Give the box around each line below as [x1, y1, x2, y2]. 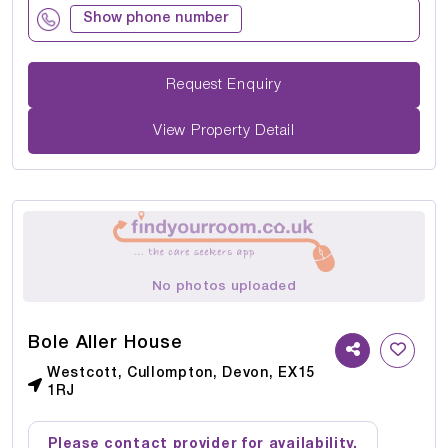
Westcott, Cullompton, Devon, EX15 [47, 367, 316, 381]
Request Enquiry [227, 77, 282, 92]
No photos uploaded [152, 280, 296, 294]
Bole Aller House [28, 335, 183, 352]
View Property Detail [153, 123, 295, 138]
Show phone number [83, 12, 229, 26]
